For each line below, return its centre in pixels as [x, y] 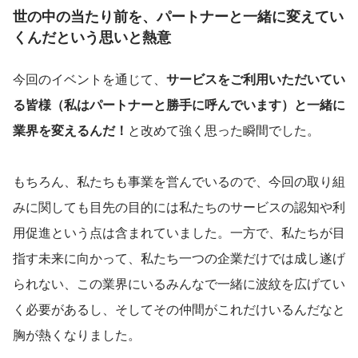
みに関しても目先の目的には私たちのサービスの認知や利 [179, 207]
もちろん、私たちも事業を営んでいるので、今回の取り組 [179, 181]
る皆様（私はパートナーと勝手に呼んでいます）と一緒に [179, 105]
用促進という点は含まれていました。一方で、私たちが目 [179, 233]
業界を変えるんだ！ [70, 130]
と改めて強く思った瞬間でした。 [224, 130]
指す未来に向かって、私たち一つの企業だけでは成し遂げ [179, 258]
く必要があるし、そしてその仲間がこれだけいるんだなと [179, 309]
